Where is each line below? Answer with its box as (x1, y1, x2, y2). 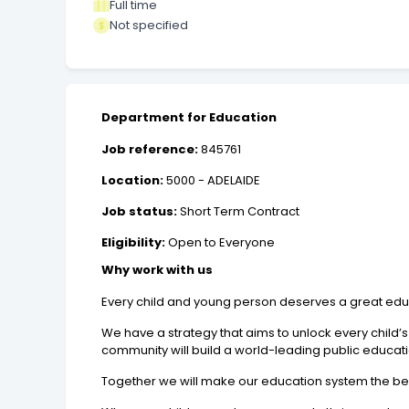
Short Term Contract (177, 203, 300, 221)
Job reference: (101, 141, 199, 159)
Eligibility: (101, 234, 166, 252)
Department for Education (101, 109, 278, 127)
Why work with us (101, 261, 214, 279)
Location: (101, 172, 164, 190)
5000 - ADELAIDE (163, 172, 261, 190)
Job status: (101, 203, 178, 221)
